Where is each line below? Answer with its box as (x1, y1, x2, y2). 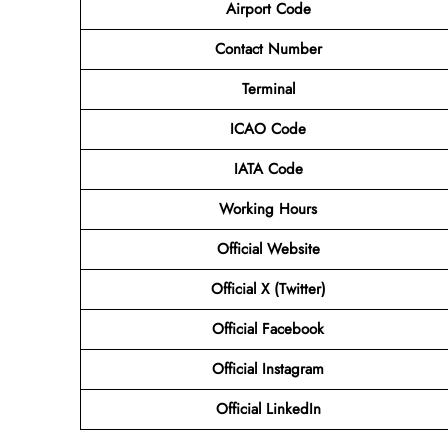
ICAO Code (230, 117, 306, 140)
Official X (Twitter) (210, 277, 326, 300)
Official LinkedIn (215, 397, 321, 420)
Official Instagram (212, 357, 324, 380)
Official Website (216, 237, 320, 260)
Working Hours (219, 197, 317, 220)
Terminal (241, 77, 295, 100)
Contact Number (214, 37, 322, 60)
